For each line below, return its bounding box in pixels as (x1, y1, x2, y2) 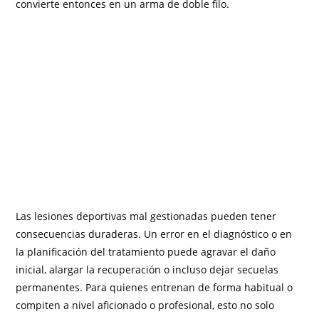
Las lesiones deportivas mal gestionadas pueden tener (16, 209, 277, 223)
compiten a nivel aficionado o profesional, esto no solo (16, 298, 275, 312)
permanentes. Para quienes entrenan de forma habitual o (16, 280, 293, 294)
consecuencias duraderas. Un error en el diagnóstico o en (16, 226, 293, 241)
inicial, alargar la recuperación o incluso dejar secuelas (16, 262, 279, 276)
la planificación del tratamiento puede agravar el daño (16, 244, 276, 258)
